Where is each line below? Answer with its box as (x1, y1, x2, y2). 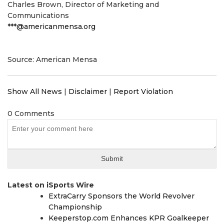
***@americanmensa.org (7, 21, 95, 31)
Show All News (7, 86, 62, 96)
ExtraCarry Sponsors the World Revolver (48, 191, 194, 200)
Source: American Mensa (7, 54, 97, 64)
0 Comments (7, 108, 54, 118)
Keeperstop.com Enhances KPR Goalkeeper (48, 213, 209, 222)
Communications (7, 10, 69, 20)
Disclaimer (68, 86, 107, 96)
